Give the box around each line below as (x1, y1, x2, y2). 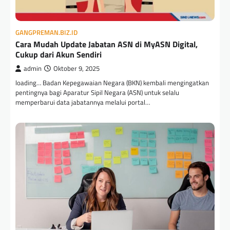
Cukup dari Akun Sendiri (15, 48, 102, 61)
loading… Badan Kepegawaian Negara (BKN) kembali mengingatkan (15, 77, 209, 88)
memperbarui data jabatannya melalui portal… (15, 97, 150, 107)
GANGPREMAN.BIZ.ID (15, 27, 78, 37)
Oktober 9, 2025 (53, 63, 100, 73)
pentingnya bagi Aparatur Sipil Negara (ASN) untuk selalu (15, 87, 179, 98)
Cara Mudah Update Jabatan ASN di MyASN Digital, (15, 37, 198, 50)
